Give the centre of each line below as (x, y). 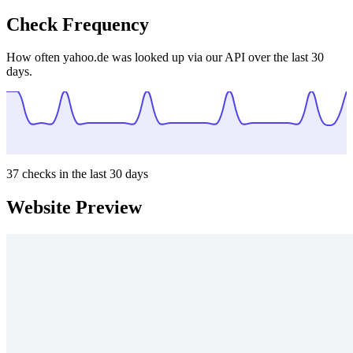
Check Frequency (78, 24)
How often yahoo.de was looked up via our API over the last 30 (165, 58)
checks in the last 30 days (84, 174)
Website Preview (74, 208)
